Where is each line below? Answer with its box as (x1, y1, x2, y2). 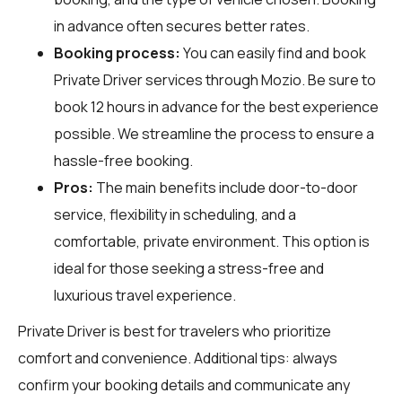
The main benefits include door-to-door (93, 177, 358, 197)
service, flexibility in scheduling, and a (54, 204, 296, 224)
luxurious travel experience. (54, 284, 236, 305)
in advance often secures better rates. (54, 15, 310, 36)
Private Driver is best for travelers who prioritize (18, 320, 331, 341)
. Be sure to (301, 69, 376, 90)
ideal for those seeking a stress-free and (54, 258, 324, 278)
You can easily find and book (180, 42, 366, 63)
